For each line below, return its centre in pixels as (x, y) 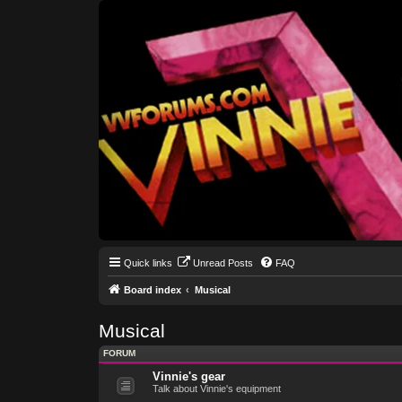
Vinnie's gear (188, 376)
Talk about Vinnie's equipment (216, 388)
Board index (152, 290)
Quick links (148, 263)
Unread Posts (223, 263)
